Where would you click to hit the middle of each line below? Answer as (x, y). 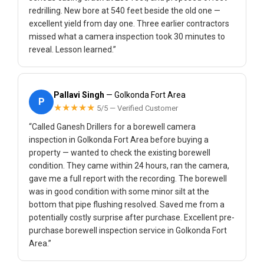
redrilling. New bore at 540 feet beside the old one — (125, 11)
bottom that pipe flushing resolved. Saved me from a (127, 204)
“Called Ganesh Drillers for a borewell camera (112, 127)
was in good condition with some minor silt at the (119, 192)
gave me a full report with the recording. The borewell (128, 179)
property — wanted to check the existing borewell (120, 153)
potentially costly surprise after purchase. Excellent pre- (132, 217)
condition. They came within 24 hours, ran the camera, (129, 166)
